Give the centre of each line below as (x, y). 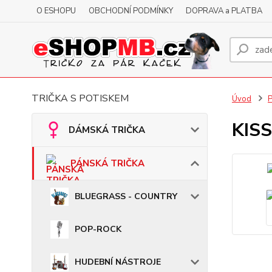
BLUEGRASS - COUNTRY (126, 196)
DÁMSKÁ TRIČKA (107, 130)
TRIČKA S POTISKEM (80, 98)
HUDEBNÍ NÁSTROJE (118, 262)
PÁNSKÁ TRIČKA (107, 163)
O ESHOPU (56, 11)
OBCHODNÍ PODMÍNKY (131, 11)
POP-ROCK (98, 229)
